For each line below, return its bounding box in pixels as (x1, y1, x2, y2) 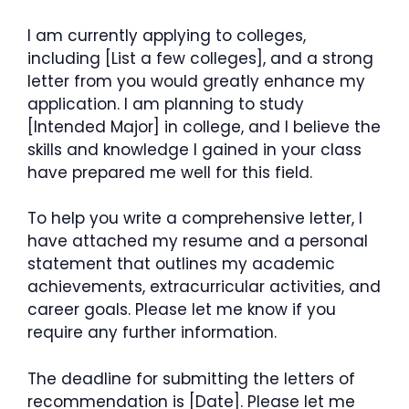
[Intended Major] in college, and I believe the (27, 115, 381, 138)
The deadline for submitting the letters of (27, 367, 355, 390)
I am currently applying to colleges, (27, 24, 306, 47)
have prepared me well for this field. (27, 161, 312, 184)
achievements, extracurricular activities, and (27, 276, 381, 298)
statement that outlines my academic (27, 253, 335, 275)
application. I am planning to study (27, 92, 304, 115)
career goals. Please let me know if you (27, 299, 336, 320)
